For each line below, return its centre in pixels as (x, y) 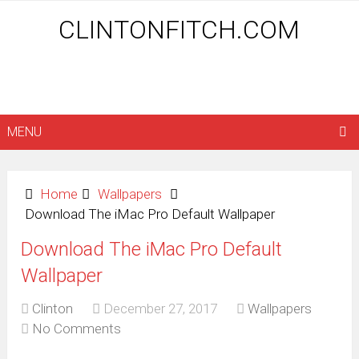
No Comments (77, 329)
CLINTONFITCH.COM (179, 30)
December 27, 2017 (161, 309)
